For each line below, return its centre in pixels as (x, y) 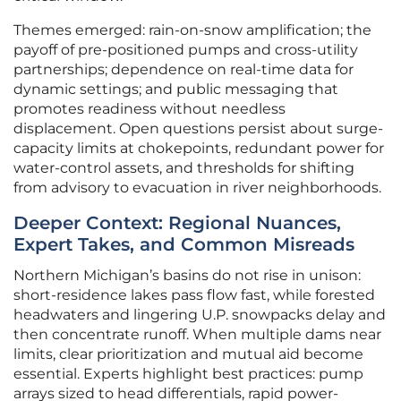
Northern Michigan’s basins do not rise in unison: (187, 276)
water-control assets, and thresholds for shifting (184, 168)
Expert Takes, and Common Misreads (184, 245)
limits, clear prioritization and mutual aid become (188, 354)
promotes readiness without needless (149, 109)
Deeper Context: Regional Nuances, (177, 223)
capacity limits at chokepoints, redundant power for (199, 149)
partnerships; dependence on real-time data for (183, 70)
